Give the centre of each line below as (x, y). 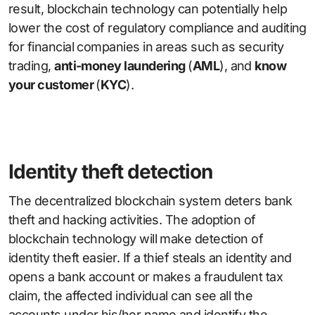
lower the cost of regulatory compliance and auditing (157, 28)
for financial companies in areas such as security (146, 47)
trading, (32, 66)
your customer (52, 85)
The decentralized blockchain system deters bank (150, 201)
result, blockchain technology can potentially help (148, 9)
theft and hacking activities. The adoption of (132, 220)
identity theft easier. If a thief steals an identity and (150, 258)
